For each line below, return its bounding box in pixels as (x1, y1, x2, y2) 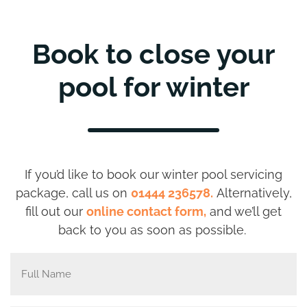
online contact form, (86, 204, 206, 219)
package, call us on (15, 186, 131, 200)
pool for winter (58, 71, 249, 103)
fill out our (25, 204, 86, 219)
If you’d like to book (25, 167, 140, 182)
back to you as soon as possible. (58, 223, 249, 237)
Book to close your (32, 38, 275, 70)
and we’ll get (206, 204, 282, 219)
